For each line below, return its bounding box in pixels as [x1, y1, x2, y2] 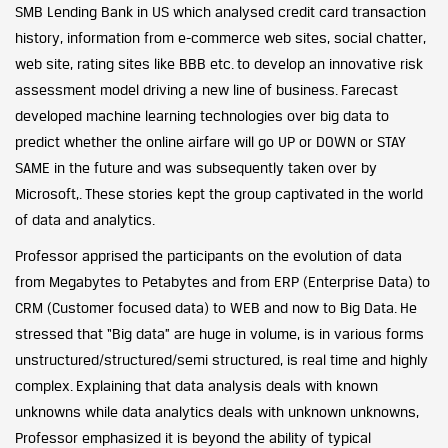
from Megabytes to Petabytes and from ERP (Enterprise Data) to [15, 272, 430, 290]
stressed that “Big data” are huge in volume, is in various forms [15, 324, 424, 342]
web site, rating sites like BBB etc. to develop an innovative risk [15, 54, 423, 72]
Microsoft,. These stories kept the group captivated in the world [15, 184, 423, 202]
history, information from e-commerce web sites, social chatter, [15, 28, 426, 46]
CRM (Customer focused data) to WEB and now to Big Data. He [15, 298, 417, 316]
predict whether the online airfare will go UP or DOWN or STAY [15, 132, 406, 150]
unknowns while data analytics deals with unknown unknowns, [15, 402, 419, 420]
